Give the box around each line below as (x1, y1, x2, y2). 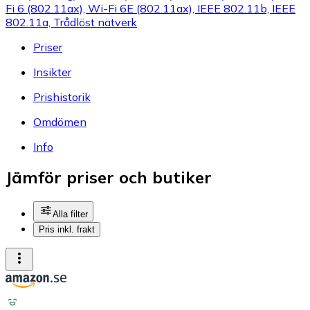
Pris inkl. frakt (39, 224, 95, 235)
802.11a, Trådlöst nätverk (6, 15, 137, 29)
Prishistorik (33, 89, 91, 104)
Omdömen (33, 114, 86, 129)
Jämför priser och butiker (6, 167, 212, 188)
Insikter (33, 64, 71, 79)
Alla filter (53, 209, 88, 220)
